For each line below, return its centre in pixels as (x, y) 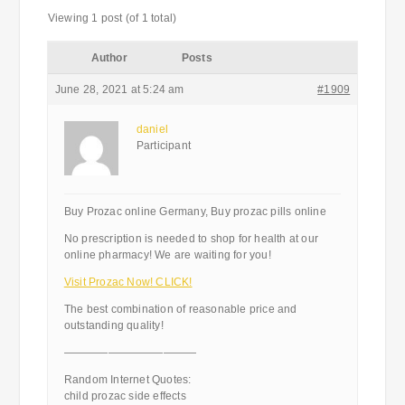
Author (109, 58)
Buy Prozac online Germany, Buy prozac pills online (195, 212)
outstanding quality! (113, 325)
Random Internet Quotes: (127, 380)
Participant (163, 146)
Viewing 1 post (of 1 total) (112, 18)
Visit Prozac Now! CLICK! (128, 282)
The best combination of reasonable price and (180, 309)
